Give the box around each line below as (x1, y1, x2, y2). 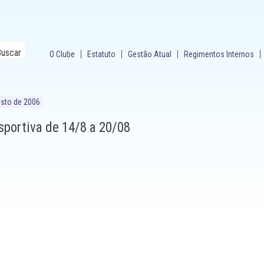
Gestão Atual (128, 49, 171, 59)
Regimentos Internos (184, 49, 254, 59)
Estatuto (87, 49, 115, 59)
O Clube (49, 49, 75, 59)
